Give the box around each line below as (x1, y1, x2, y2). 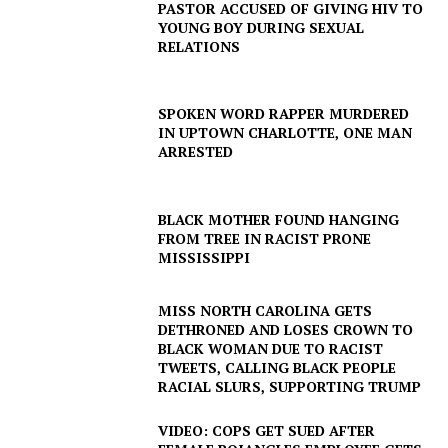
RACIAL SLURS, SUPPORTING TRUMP (158, 377, 422, 397)
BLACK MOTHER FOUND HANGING (158, 210, 400, 230)
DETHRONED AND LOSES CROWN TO (158, 320, 414, 340)
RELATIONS (158, 36, 241, 56)
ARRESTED (158, 142, 234, 162)
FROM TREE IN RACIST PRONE (158, 229, 372, 249)
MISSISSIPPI (158, 248, 251, 268)
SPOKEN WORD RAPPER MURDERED (158, 104, 410, 124)
